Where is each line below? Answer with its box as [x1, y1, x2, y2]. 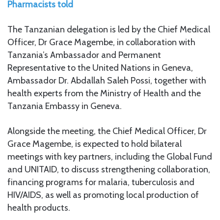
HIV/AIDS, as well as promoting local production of [7, 189, 199, 200]
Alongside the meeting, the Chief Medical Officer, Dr [7, 125, 207, 137]
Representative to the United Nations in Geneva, [7, 62, 193, 73]
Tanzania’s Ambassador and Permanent [7, 49, 161, 60]
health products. [7, 202, 70, 213]
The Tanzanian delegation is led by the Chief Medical [7, 24, 210, 35]
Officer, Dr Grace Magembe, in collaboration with [7, 36, 195, 48]
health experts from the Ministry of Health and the [7, 87, 201, 99]
